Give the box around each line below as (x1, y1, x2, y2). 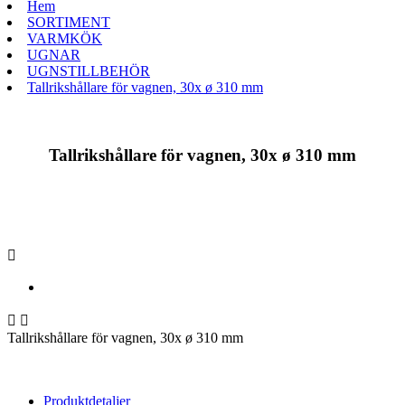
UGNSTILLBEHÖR (27, 63, 150, 79)
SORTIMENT (27, 14, 110, 30)
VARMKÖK (27, 31, 102, 46)
